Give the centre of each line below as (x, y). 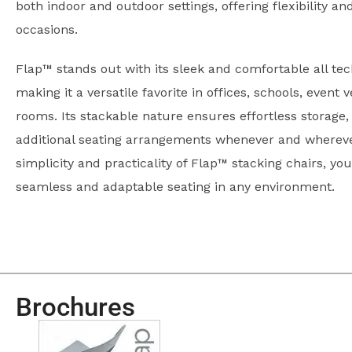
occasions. (47, 30)
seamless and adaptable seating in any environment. (175, 187)
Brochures (75, 307)
